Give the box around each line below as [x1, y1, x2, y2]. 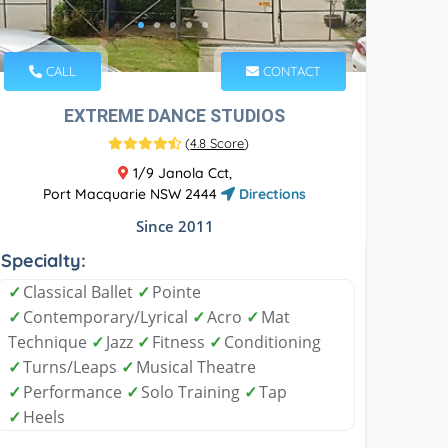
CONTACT [258, 62, 321, 79]
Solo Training [141, 380, 245, 403]
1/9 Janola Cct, [128, 163, 232, 182]
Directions [235, 184, 307, 203]
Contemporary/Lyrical [23, 305, 193, 328]
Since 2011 [135, 215, 214, 236]
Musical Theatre [136, 355, 257, 378]
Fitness [152, 330, 210, 353]
